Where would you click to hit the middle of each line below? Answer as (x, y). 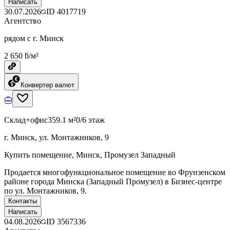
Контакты (23, 201)
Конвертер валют (47, 85)
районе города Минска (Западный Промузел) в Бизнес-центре (113, 181)
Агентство (23, 21)
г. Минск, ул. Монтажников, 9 (56, 137)
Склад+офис (26, 120)
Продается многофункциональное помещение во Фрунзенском (115, 172)
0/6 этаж (90, 120)
